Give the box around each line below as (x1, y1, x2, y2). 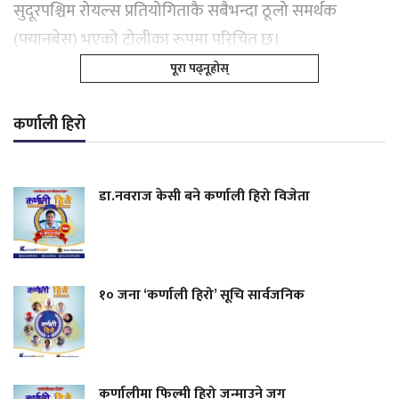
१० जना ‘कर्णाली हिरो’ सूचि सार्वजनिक (99, 283, 305, 308)
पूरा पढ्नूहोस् (170, 58, 229, 79)
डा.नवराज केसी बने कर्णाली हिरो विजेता (99, 184, 310, 209)
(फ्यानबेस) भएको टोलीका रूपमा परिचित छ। (13, 26, 281, 54)
